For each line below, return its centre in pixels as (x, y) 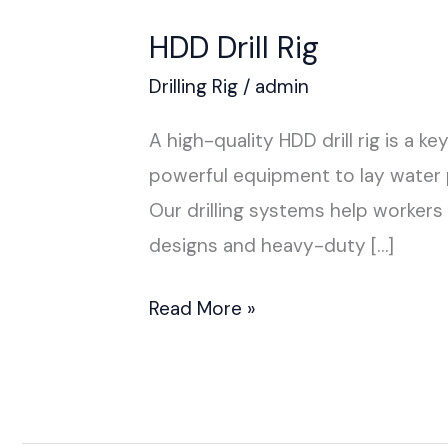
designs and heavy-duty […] (271, 245)
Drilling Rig (193, 86)
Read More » (202, 309)
